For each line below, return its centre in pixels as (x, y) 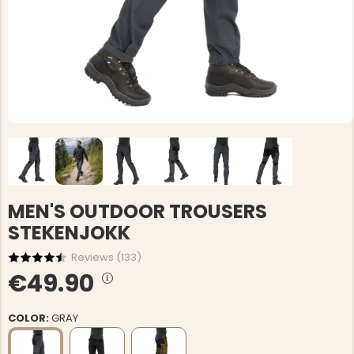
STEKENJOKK (69, 233)
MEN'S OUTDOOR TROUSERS (137, 211)
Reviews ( (96, 257)
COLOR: (30, 318)
